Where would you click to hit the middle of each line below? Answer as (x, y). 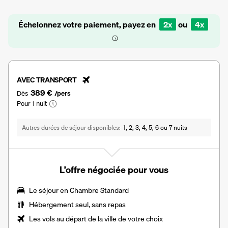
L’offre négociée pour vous (114, 170)
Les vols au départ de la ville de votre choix (96, 219)
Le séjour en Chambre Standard (79, 191)
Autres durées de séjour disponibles (70, 128)
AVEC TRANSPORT (47, 80)
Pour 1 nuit (32, 104)
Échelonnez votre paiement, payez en (88, 25)
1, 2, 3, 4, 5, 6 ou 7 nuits (155, 128)
